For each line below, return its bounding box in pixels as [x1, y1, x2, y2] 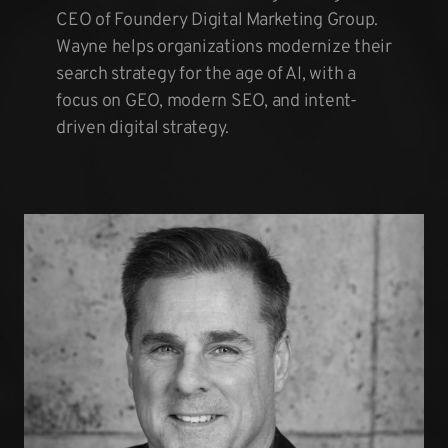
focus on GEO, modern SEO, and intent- [56, 90, 357, 113]
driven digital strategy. [56, 117, 229, 140]
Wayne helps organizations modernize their [56, 36, 392, 59]
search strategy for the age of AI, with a [56, 63, 356, 86]
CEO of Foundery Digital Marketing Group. [56, 9, 378, 32]
